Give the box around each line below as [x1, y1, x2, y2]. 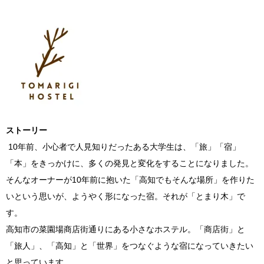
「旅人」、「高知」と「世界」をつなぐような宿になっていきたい [6, 241, 253, 251]
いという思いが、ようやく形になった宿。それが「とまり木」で [6, 192, 245, 202]
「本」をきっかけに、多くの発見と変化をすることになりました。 [6, 159, 253, 169]
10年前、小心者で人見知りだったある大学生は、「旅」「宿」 [6, 142, 240, 152]
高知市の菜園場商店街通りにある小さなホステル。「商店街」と [6, 225, 245, 235]
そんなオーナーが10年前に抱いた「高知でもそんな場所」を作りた [6, 175, 255, 185]
